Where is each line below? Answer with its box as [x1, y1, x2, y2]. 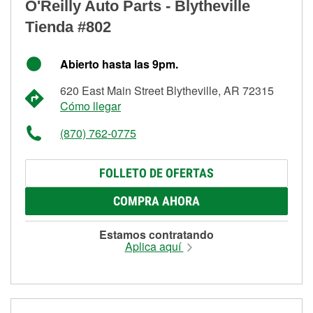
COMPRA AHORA [113, 193, 200, 208]
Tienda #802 [25, 17, 111, 36]
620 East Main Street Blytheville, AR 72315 [60, 82, 274, 99]
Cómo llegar [60, 97, 121, 114]
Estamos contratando [99, 226, 214, 242]
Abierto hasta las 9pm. [60, 55, 178, 72]
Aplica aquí [124, 238, 184, 254]
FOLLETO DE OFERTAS [99, 165, 214, 180]
